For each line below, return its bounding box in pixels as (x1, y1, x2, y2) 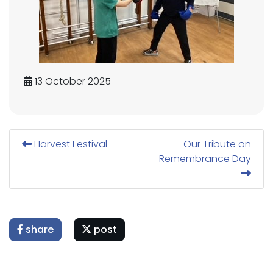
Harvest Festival (32, 137, 107, 151)
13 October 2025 (32, 74, 111, 88)
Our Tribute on (183, 137, 251, 151)
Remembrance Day (159, 152, 251, 166)
